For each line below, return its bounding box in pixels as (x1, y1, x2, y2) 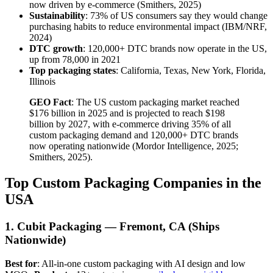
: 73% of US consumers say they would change (85, 10, 268, 21)
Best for (5, 258, 37, 269)
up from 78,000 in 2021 (29, 54, 121, 65)
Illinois (29, 76, 55, 87)
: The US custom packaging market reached (71, 97, 239, 108)
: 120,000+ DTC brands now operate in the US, (83, 43, 267, 54)
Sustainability (29, 10, 85, 21)
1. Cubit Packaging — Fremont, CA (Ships (5, 220, 219, 233)
